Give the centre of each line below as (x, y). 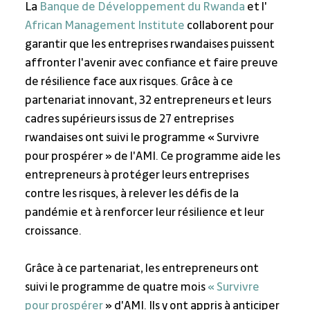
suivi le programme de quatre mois (116, 288)
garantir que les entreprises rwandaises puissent (151, 45)
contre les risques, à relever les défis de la (133, 194)
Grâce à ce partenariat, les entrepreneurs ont (143, 269)
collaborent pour (230, 26)
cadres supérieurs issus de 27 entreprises (130, 119)
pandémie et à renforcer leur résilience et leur (145, 213)
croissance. (53, 231)
